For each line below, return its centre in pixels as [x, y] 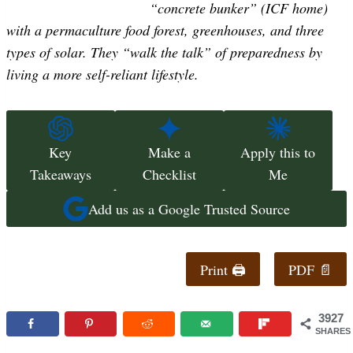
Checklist [169, 174]
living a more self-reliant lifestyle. [102, 74]
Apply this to [278, 152]
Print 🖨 [223, 269]
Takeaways [60, 174]
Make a [169, 152]
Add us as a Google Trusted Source [189, 209]
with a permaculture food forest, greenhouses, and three [165, 30]
